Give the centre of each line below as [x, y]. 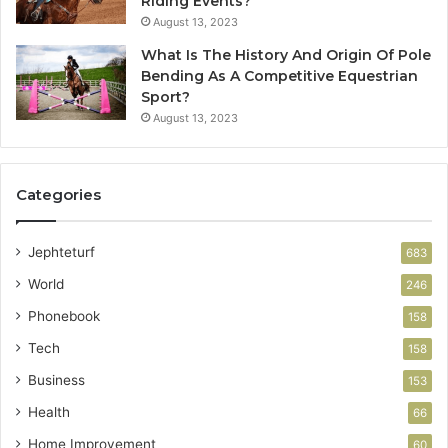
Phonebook [64, 315]
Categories [58, 194]
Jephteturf [61, 251]
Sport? [165, 96]
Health [49, 411]
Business [56, 379]
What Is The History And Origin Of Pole [286, 54]
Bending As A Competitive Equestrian [279, 75]
